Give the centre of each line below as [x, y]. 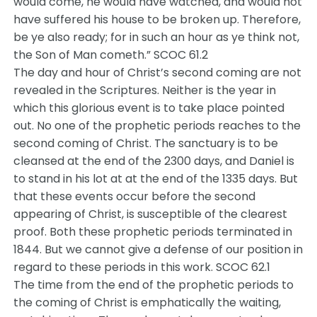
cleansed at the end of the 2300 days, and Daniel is [154, 161]
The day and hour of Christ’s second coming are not [158, 73]
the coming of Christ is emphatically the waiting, [148, 302]
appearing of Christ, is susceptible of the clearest [151, 214]
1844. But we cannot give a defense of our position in [158, 249]
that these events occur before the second [135, 196]
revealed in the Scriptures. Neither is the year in [145, 90]
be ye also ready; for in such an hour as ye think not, [157, 37]
